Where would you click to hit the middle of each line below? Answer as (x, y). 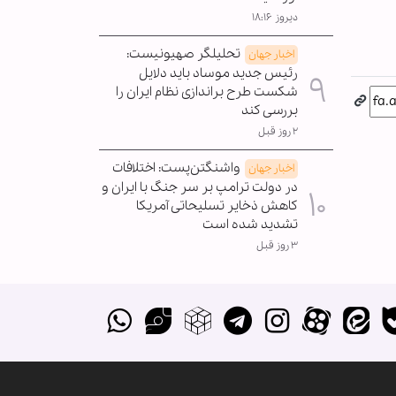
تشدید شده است (250, 224)
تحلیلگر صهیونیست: (183, 53)
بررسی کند (270, 110)
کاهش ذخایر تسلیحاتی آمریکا (217, 206)
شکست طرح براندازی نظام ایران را (207, 91)
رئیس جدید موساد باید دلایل (218, 73)
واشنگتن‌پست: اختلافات (176, 168)
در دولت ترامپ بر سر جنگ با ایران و (200, 187)
